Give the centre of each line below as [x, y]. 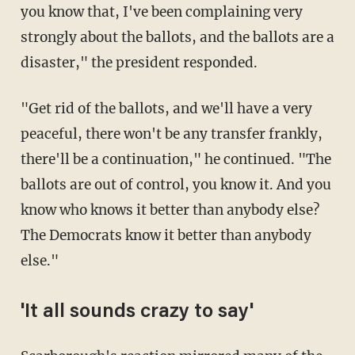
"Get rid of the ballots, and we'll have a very [29, 108]
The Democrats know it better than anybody [166, 235]
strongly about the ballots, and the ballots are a [177, 37]
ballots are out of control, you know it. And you [176, 184]
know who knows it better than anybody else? [170, 210]
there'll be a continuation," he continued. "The [176, 159]
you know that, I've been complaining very [161, 11]
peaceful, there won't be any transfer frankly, [171, 134]
